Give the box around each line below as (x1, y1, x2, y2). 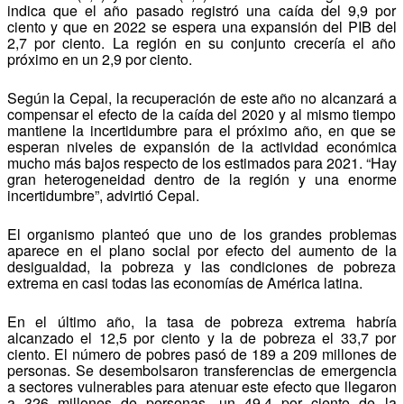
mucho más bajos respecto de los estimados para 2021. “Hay (6, 151, 397, 173)
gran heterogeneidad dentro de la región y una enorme (6, 168, 397, 189)
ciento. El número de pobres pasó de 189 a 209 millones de (6, 343, 397, 364)
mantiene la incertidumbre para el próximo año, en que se (6, 119, 397, 141)
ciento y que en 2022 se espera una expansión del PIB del (6, 15, 397, 37)
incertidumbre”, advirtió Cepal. (6, 184, 199, 206)
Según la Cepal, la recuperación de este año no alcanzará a (6, 87, 397, 108)
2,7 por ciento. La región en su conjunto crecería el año (6, 32, 397, 53)
